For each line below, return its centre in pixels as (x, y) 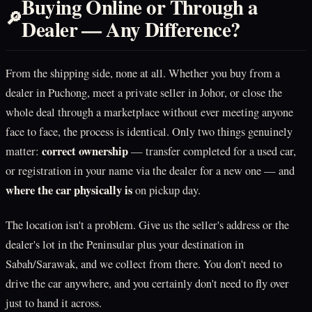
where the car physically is (69, 190)
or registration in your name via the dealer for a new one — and (150, 171)
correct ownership (85, 151)
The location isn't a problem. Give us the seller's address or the (147, 225)
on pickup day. (166, 190)
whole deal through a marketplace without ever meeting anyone (149, 112)
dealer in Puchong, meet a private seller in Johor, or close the (144, 93)
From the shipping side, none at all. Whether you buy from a (143, 73)
